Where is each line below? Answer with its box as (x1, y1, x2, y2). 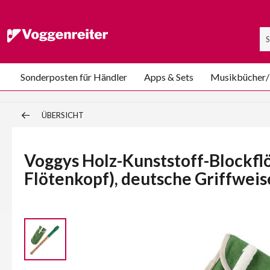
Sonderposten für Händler (20, 71, 127, 83)
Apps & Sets (144, 71, 193, 83)
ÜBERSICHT (42, 110, 84, 120)
